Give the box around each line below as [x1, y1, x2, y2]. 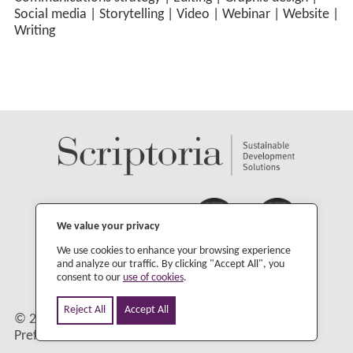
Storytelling [98, 8, 164, 22]
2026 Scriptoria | [28, 313, 128, 327]
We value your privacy [56, 221, 160, 233]
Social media [13, 8, 87, 22]
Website [282, 8, 329, 22]
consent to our [56, 272, 123, 284]
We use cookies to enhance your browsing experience [56, 245, 291, 258]
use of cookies [122, 272, 184, 284]
